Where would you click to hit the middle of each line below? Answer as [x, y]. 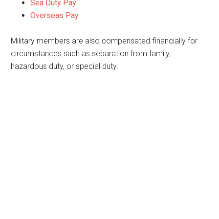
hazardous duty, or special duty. [65, 66]
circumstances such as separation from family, [91, 54]
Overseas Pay [55, 15]
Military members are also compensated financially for [104, 41]
